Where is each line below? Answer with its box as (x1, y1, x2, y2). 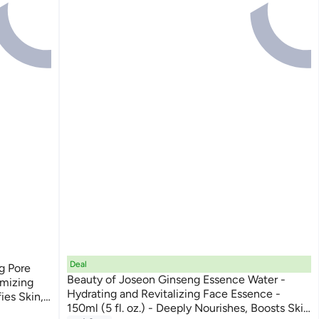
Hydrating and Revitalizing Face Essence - (67, 287, 281, 301)
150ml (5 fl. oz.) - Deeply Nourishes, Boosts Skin (67, 301, 310, 315)
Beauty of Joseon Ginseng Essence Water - (67, 273, 286, 287)
